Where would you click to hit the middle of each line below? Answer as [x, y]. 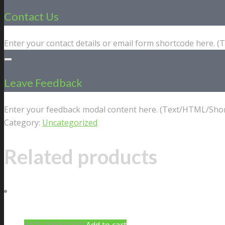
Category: [23, 122]
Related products [81, 157]
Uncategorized [70, 122]
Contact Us [31, 16]
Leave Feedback [43, 82]
